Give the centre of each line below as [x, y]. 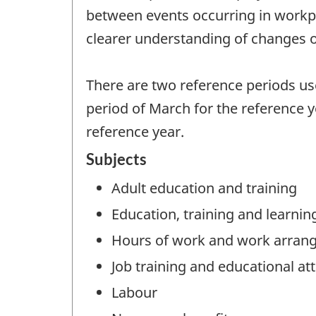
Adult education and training [204, 188]
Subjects [116, 159]
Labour [134, 293]
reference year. [135, 131]
